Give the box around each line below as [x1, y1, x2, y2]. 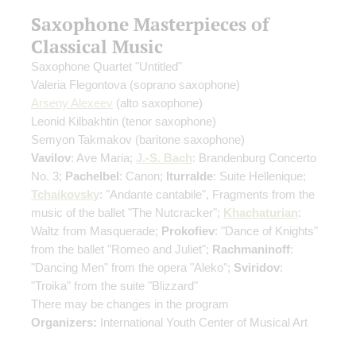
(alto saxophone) [116, 96, 203, 110]
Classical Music [31, 34, 163, 59]
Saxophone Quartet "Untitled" [31, 60, 182, 74]
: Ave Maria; [71, 151, 136, 165]
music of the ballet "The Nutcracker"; [31, 206, 223, 220]
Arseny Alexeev [31, 96, 113, 110]
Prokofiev [161, 224, 215, 238]
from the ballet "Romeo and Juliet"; [31, 242, 212, 257]
